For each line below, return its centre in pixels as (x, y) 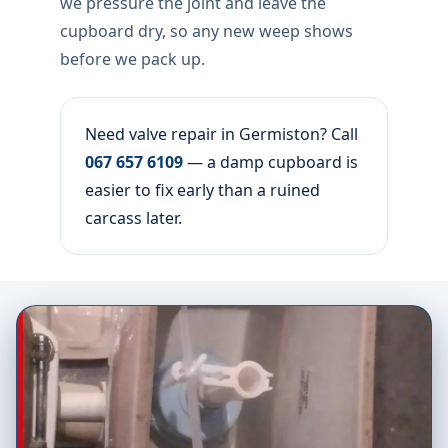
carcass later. (133, 218)
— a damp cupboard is (270, 162)
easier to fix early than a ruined (202, 190)
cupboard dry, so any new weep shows (206, 31)
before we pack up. (132, 59)
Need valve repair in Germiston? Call (221, 134)
